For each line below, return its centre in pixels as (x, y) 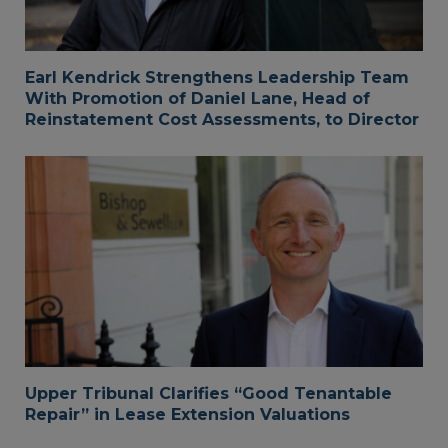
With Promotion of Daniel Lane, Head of (197, 98)
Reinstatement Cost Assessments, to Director (222, 119)
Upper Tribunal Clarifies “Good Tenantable (208, 394)
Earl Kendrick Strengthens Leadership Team (217, 77)
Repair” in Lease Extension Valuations (187, 415)
